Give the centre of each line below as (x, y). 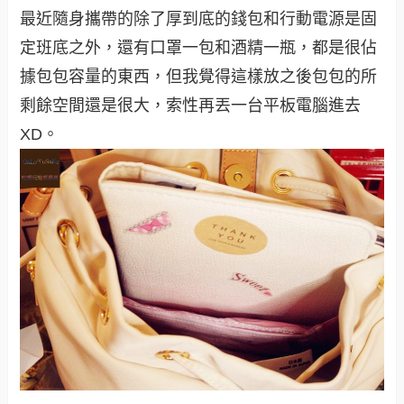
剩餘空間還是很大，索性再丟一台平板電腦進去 (191, 105)
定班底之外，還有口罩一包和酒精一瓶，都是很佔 (199, 47)
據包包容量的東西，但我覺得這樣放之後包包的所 (199, 76)
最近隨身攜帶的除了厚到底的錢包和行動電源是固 (199, 18)
